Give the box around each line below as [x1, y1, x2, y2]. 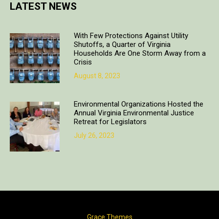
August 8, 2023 [73, 72, 120, 80]
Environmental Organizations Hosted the [73, 100, 203, 109]
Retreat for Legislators [73, 117, 147, 126]
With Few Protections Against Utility [73, 31, 188, 40]
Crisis [73, 58, 92, 66]
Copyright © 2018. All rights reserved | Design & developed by [16, 200, 203, 208]
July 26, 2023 [73, 131, 114, 139]
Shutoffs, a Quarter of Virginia [73, 40, 171, 49]
